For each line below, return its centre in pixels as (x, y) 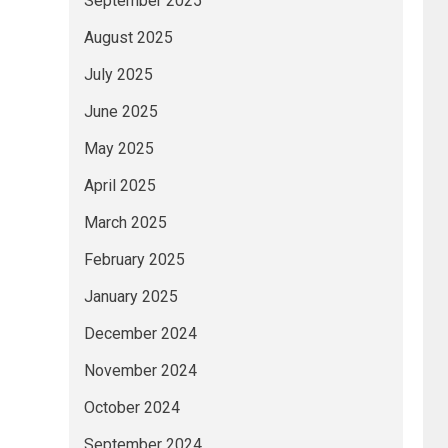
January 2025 (130, 296)
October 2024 (131, 407)
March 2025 (125, 222)
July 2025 (118, 74)
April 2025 (119, 185)
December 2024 (140, 333)
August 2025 (128, 37)
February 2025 (134, 259)
